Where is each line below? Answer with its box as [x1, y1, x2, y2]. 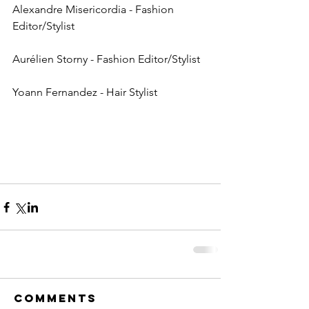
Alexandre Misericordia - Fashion [12, 3, 177, 16]
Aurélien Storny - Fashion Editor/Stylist [12, 52, 200, 66]
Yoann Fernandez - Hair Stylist [12, 86, 157, 99]
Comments [14, 291, 97, 305]
